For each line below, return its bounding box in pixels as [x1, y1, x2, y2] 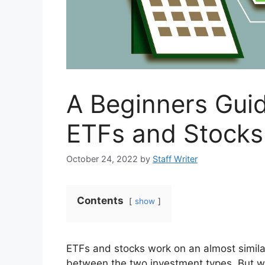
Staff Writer [153, 153, 198, 164]
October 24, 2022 [66, 153, 138, 164]
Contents [77, 194, 124, 206]
